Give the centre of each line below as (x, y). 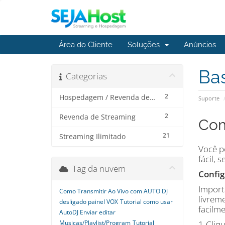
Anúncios (200, 45)
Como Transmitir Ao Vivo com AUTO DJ (114, 191)
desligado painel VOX (89, 202)
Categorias (84, 76)
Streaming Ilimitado (92, 137)
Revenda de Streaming (97, 117)
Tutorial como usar (146, 202)
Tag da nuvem (97, 168)
